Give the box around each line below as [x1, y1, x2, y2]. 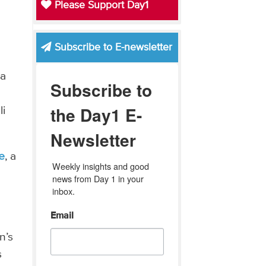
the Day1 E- [50, 102, 142, 127]
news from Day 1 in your [52, 172, 144, 185]
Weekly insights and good [52, 159, 149, 172]
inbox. [52, 184, 75, 197]
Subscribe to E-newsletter [51, 42, 172, 53]
